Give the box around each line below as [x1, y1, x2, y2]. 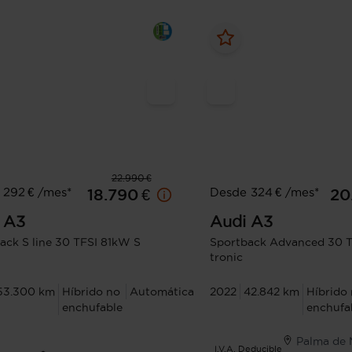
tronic [209, 251, 243, 264]
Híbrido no [62, 285, 120, 299]
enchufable [62, 301, 123, 314]
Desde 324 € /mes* [209, 185, 319, 200]
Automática [130, 285, 194, 299]
